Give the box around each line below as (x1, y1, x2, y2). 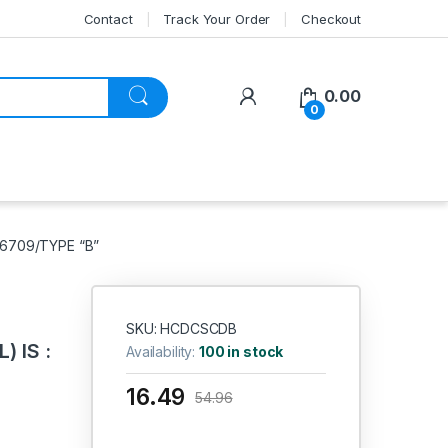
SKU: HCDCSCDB (125, 320, 238, 338)
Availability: (125, 343, 200, 361)
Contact (83, 10, 133, 27)
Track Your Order (163, 10, 271, 27)
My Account (257, 86, 355, 106)
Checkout (301, 10, 361, 27)
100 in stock (199, 343, 284, 361)
